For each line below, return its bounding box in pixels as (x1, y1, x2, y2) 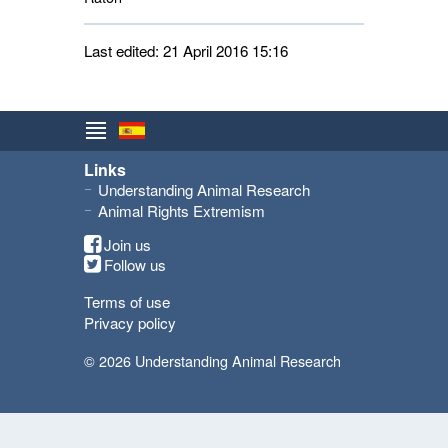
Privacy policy (84, 312, 176, 334)
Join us (104, 234, 151, 256)
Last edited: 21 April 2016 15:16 (84, 40, 288, 62)
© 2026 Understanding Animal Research (84, 350, 341, 372)
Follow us (104, 254, 166, 276)
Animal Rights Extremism (98, 200, 265, 222)
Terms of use (84, 291, 170, 313)
